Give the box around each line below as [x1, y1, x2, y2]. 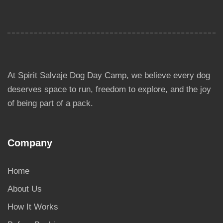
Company [7, 137, 52, 148]
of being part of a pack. [7, 99, 93, 108]
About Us [7, 184, 42, 194]
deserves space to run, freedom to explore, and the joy [7, 85, 211, 94]
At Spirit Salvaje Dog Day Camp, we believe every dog [7, 71, 210, 80]
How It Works [7, 202, 58, 212]
